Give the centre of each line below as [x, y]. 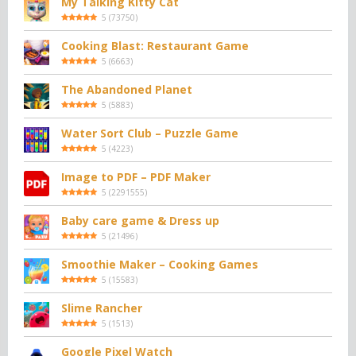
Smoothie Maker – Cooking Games [160, 264]
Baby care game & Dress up [140, 221]
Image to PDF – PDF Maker [136, 177]
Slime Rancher [102, 308]
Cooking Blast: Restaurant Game [155, 46]
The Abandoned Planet [127, 89]
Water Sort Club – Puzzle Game [150, 133]
